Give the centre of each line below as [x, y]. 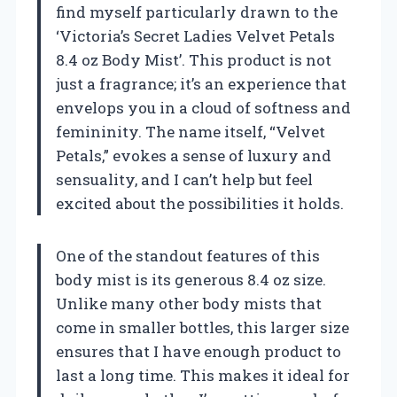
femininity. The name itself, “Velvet [191, 131]
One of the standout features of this [188, 255]
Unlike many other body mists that [189, 303]
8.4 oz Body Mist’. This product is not [194, 59]
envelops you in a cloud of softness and [203, 107]
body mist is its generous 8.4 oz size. [191, 279]
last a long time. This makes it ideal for [203, 375]
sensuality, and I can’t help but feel [184, 179]
